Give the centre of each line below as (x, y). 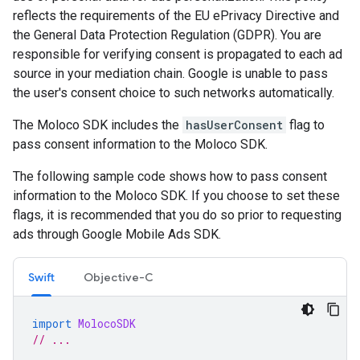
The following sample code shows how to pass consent (170, 176)
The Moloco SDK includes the (98, 125)
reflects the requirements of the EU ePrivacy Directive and (176, 15)
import (52, 323)
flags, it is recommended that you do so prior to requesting (177, 215)
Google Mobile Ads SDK (150, 234)
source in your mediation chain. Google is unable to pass (170, 73)
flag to (305, 125)
